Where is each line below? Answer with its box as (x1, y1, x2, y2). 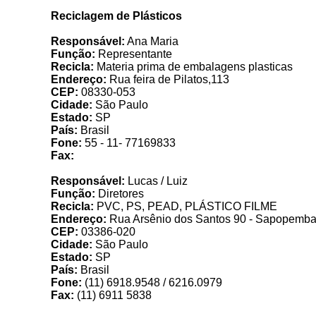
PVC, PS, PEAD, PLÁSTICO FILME (94, 200, 277, 212)
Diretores (95, 188, 144, 200)
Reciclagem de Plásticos (51, 10, 182, 22)
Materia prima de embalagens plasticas (94, 61, 293, 73)
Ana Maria (125, 35, 178, 47)
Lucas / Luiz (125, 175, 188, 187)
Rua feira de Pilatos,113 (107, 73, 229, 85)
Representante (95, 48, 172, 60)
